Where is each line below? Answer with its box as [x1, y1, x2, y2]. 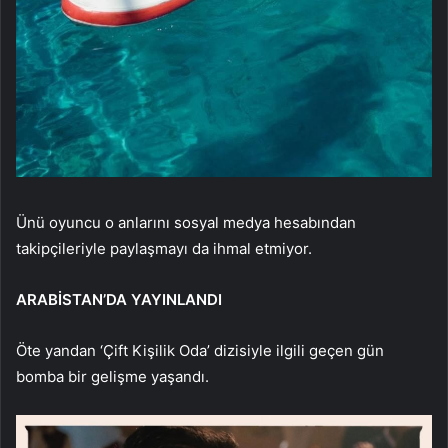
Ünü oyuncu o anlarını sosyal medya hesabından [16, 213, 356, 233]
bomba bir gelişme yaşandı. [16, 367, 209, 387]
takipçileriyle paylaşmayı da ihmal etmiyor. [16, 239, 312, 259]
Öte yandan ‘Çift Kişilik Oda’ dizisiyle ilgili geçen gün [16, 341, 384, 361]
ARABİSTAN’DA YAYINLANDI [16, 290, 222, 310]
